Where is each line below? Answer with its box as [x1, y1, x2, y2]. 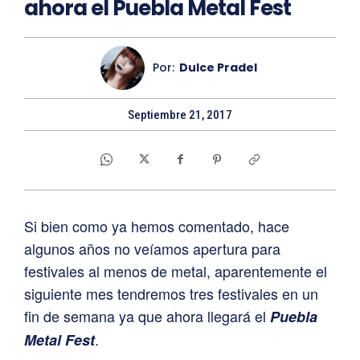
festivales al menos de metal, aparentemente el [24, 260, 327, 281]
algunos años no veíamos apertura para [24, 237, 280, 259]
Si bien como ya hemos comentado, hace [24, 215, 289, 236]
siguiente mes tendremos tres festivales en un [24, 282, 318, 304]
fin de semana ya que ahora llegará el [24, 305, 270, 326]
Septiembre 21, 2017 [128, 107, 232, 122]
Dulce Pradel [179, 59, 257, 76]
